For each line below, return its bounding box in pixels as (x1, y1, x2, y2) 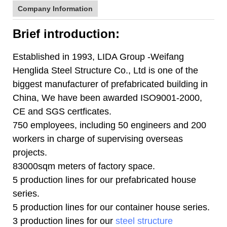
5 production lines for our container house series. (13, 202, 210, 212)
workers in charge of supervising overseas (13, 133, 183, 144)
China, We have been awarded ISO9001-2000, (13, 92, 202, 103)
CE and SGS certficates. (13, 106, 114, 117)
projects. (13, 147, 47, 158)
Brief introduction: (13, 26, 120, 41)
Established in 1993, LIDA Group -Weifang (13, 51, 184, 62)
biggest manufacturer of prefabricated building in (13, 79, 208, 89)
